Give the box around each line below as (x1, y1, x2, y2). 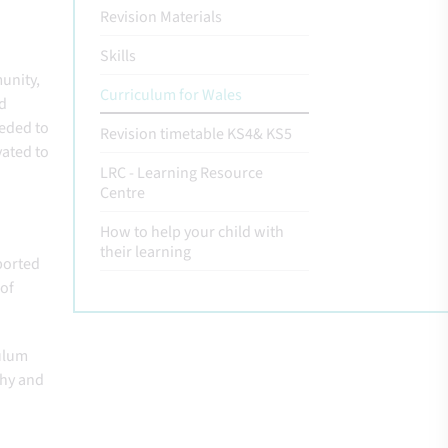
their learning (100, 241, 191, 263)
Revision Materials (100, 6, 222, 28)
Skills (100, 45, 136, 67)
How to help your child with (100, 221, 284, 243)
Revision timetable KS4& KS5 (100, 123, 292, 145)
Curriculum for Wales (100, 84, 242, 106)
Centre (100, 182, 145, 204)
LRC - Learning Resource (100, 162, 263, 184)
